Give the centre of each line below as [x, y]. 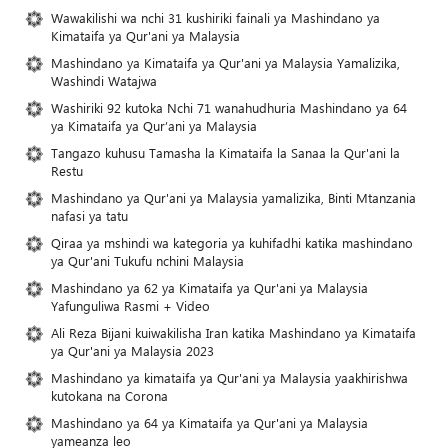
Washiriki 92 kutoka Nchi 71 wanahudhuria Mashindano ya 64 [229, 108]
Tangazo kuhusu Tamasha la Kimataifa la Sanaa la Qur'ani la [225, 153]
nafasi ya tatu [89, 216]
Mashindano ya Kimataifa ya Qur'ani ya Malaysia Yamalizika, [225, 63]
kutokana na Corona [109, 396]
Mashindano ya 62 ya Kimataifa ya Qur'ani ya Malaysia [209, 288]
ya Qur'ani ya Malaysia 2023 [132, 351]
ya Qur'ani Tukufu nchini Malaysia [147, 261]
